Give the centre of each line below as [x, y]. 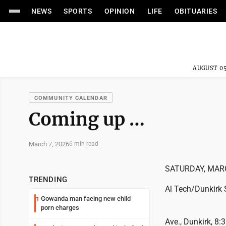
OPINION [120, 11]
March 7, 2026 [49, 144]
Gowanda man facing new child [86, 199]
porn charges [60, 208]
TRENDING [48, 180]
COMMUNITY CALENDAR [71, 98]
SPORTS [78, 11]
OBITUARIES [196, 11]
